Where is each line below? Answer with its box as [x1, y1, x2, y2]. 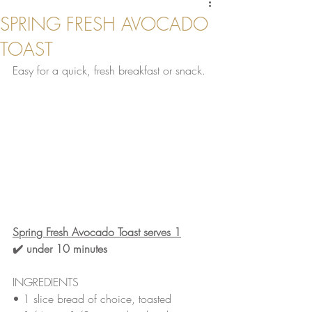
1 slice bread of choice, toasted [23, 290, 171, 306]
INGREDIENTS [13, 274, 79, 290]
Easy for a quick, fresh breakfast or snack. [13, 63, 209, 78]
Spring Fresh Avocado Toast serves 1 [13, 224, 181, 240]
